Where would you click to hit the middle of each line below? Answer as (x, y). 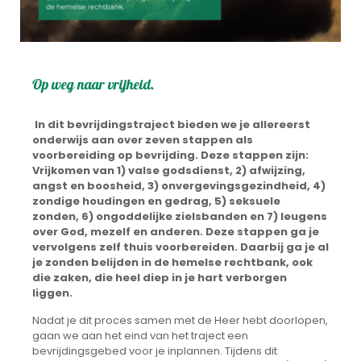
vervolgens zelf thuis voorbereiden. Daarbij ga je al (180, 247)
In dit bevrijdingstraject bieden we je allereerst (171, 125)
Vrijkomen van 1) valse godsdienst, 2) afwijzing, (169, 171)
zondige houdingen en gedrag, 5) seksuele (156, 201)
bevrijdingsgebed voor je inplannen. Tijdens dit (155, 351)
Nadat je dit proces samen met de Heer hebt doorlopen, (180, 321)
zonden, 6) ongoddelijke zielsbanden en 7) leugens (180, 217)
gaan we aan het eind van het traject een (140, 336)
